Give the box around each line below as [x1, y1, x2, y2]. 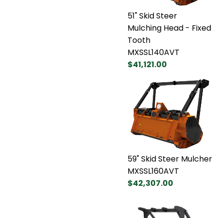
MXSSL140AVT [127, 46, 180, 58]
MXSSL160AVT [127, 165, 179, 177]
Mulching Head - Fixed [127, 22, 211, 34]
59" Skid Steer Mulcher [127, 153, 212, 164]
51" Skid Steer [127, 10, 177, 21]
